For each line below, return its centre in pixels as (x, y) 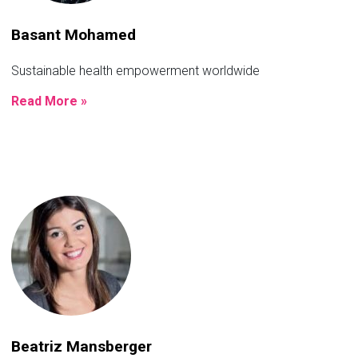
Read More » (49, 101)
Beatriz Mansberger (82, 347)
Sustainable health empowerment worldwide (135, 70)
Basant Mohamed (74, 34)
